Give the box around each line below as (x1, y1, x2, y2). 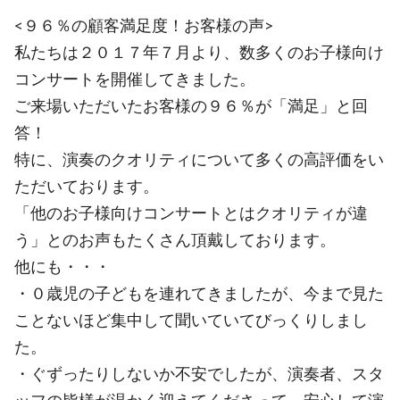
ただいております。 (14, 176, 159, 196)
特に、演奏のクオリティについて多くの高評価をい (14, 149, 384, 169)
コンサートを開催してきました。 (14, 69, 255, 88)
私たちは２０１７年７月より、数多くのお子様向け (14, 42, 384, 62)
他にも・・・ (14, 256, 111, 276)
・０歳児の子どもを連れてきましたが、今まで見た (14, 283, 384, 303)
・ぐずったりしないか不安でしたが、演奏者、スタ (14, 363, 384, 383)
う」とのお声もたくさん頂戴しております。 (14, 229, 336, 249)
